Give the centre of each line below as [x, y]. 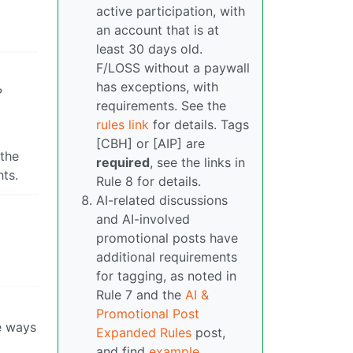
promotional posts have [167, 238]
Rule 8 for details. [149, 182]
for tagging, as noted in [166, 276]
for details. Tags [199, 125]
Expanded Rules [144, 333]
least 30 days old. [149, 49]
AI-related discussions [162, 201]
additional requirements [167, 257]
